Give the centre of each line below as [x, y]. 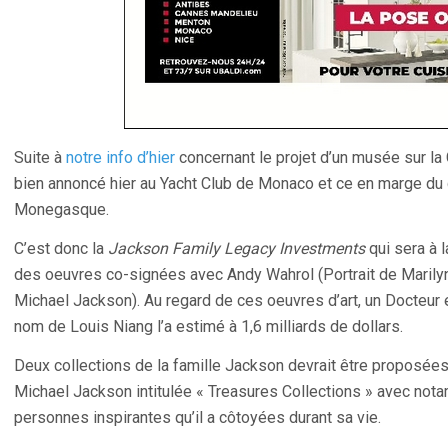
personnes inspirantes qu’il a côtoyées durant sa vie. [197, 417]
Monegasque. [61, 209]
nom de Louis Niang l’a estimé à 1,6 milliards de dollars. [208, 326]
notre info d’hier [120, 157]
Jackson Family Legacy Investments [236, 248]
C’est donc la [61, 248]
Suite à [40, 157]
